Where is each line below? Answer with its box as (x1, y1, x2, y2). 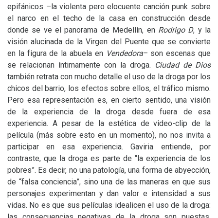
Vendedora (106, 49, 143, 58)
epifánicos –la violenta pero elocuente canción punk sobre (7, 2, 211, 11)
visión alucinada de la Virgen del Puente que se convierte (7, 37, 211, 46)
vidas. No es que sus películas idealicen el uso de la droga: (7, 200, 211, 210)
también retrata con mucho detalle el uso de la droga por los (7, 72, 211, 81)
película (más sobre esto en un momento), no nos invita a (7, 130, 211, 140)
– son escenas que (143, 49, 211, 58)
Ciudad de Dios (155, 60, 211, 70)
